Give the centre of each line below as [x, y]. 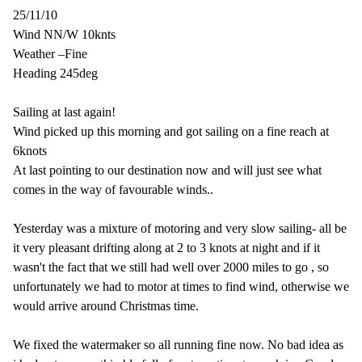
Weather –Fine [50, 53]
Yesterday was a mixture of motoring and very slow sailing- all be [180, 228]
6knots [30, 150]
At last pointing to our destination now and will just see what [167, 170]
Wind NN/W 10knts [64, 34]
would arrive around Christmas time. [106, 305]
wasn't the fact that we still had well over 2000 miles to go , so [171, 267]
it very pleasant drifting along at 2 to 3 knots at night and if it [166, 247]
